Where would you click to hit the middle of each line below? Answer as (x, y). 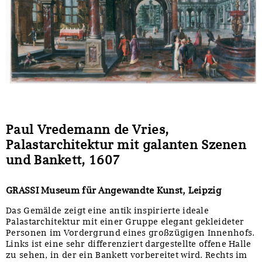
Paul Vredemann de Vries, (87, 129)
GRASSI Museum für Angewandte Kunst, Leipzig (114, 190)
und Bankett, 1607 (63, 159)
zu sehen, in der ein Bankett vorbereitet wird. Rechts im (127, 255)
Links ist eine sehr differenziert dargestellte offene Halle (129, 244)
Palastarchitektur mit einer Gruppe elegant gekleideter (125, 221)
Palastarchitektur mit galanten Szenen (126, 144)
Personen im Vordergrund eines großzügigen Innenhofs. (130, 232)
